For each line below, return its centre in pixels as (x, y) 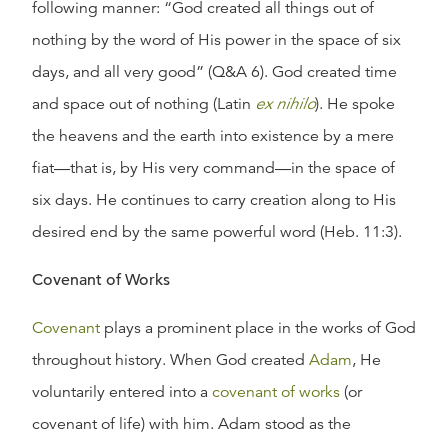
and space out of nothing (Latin (143, 104)
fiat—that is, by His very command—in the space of (213, 168)
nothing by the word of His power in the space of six (216, 40)
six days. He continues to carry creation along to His (214, 200)
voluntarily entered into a (122, 392)
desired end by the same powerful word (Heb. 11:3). (217, 232)
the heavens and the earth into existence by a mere (213, 136)
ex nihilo (285, 104)
